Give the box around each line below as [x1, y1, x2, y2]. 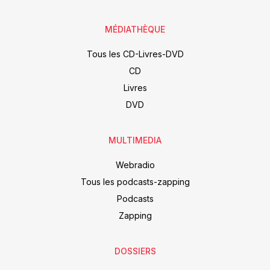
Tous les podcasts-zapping [80, 177, 190, 187]
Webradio [115, 160, 155, 171]
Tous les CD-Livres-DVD [86, 49, 184, 60]
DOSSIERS [114, 245, 156, 256]
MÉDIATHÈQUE [105, 24, 165, 35]
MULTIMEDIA [108, 135, 162, 146]
